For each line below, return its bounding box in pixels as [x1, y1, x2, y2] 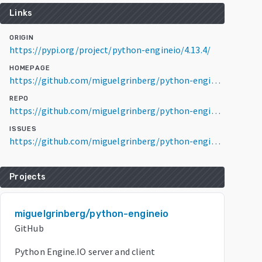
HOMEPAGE [9, 64, 50, 72]
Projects [9, 172, 46, 182]
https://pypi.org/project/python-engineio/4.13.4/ [9, 44, 211, 56]
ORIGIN [9, 34, 34, 42]
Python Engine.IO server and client [15, 246, 156, 257]
